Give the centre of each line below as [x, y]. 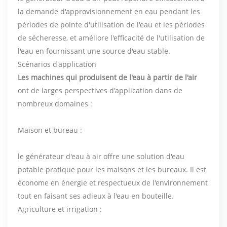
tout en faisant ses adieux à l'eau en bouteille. [96, 196]
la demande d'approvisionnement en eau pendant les [109, 11]
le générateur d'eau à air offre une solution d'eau [101, 156]
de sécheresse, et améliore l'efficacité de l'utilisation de [111, 37]
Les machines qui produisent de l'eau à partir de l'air [107, 77]
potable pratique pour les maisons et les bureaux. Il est [112, 169]
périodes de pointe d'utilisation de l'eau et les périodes [111, 24]
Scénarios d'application [57, 64]
